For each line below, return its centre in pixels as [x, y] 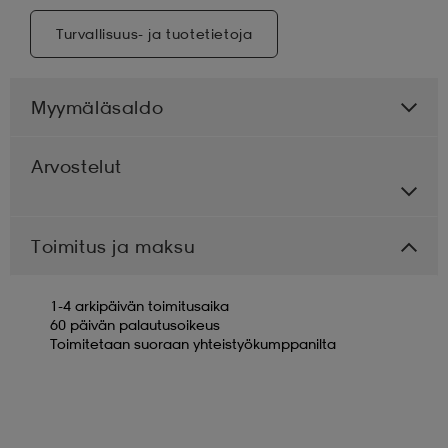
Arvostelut [76, 165]
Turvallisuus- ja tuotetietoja [154, 33]
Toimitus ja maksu [113, 245]
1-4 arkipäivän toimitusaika [139, 305]
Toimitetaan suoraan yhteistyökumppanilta [193, 343]
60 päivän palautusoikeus [135, 324]
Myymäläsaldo [97, 106]
